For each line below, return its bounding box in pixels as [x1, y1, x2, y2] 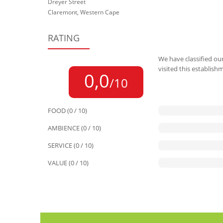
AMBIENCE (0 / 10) [47, 123, 101, 132]
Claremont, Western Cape [47, 8, 119, 16]
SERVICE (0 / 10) [47, 141, 94, 150]
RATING [47, 32, 90, 44]
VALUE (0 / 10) [47, 158, 89, 167]
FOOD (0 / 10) [47, 106, 87, 115]
